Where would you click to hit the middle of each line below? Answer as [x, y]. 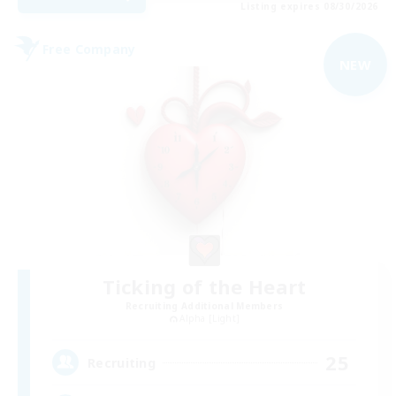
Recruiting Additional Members [204, 305]
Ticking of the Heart [204, 286]
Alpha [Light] [210, 318]
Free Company [89, 49]
